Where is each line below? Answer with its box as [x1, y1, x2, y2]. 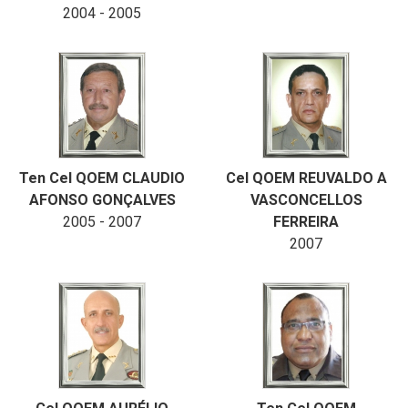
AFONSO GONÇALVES [28, 191, 176, 209]
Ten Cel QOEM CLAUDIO [19, 169, 185, 187]
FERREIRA [273, 213, 339, 230]
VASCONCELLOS [250, 191, 362, 209]
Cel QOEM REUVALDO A [225, 169, 387, 187]
